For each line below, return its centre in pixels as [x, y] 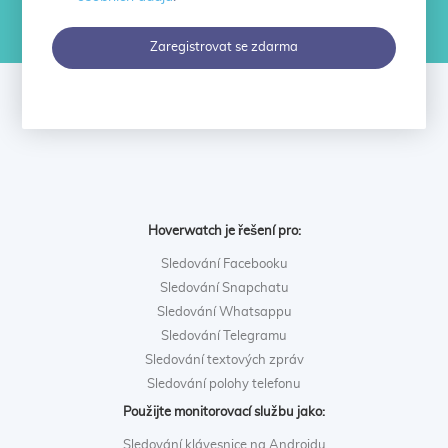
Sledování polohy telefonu [224, 384]
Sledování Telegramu [224, 336]
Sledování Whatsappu [224, 312]
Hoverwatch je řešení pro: [224, 231]
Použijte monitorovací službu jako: [224, 413]
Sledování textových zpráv [224, 360]
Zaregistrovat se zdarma [223, 47]
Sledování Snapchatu [224, 288]
